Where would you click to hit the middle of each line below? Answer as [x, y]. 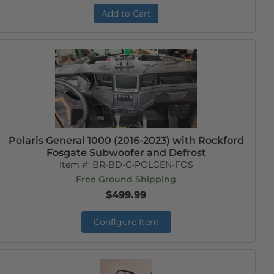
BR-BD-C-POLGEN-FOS [143, 165]
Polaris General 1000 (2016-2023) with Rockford [126, 140]
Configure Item [126, 222]
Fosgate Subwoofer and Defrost [126, 153]
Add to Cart [126, 13]
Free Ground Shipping [126, 179]
